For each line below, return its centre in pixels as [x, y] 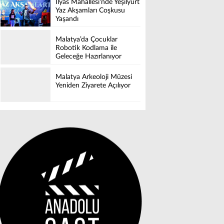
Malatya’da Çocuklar [86, 40]
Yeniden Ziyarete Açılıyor [93, 86]
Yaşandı [67, 19]
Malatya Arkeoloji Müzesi [94, 77]
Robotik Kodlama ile [86, 48]
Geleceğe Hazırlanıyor [88, 57]
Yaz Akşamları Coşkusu [90, 11]
